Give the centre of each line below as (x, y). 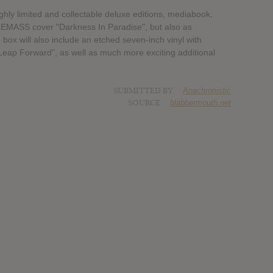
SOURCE (144, 103)
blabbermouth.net (201, 102)
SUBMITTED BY (144, 90)
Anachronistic (207, 90)
